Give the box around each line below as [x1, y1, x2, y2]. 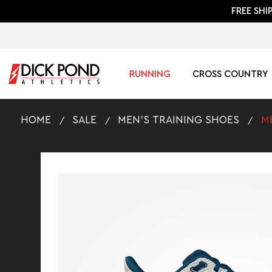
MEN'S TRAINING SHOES [118, 114, 240, 125]
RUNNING [129, 69, 171, 79]
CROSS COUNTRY [192, 69, 269, 79]
